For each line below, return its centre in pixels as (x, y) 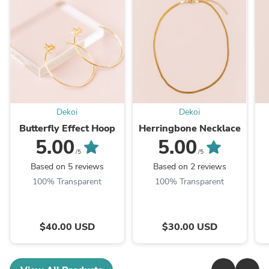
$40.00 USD (67, 227)
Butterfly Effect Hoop (67, 129)
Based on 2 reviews (189, 167)
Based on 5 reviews (67, 167)
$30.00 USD (189, 227)
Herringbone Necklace (189, 129)
